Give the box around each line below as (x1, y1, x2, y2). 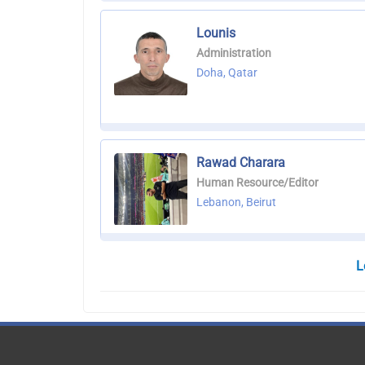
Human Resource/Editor (196, 176, 319, 190)
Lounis (196, 25, 235, 42)
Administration (196, 46, 271, 60)
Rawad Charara (196, 155, 285, 171)
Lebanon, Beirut (196, 196, 276, 209)
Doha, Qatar (196, 66, 257, 80)
